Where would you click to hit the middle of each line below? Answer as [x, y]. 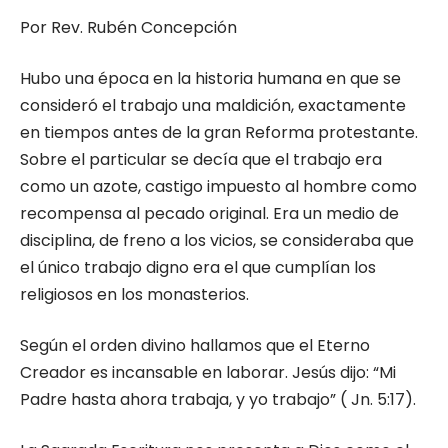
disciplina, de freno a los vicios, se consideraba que [217, 240]
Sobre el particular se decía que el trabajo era [201, 159]
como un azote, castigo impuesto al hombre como [218, 186]
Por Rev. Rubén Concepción [128, 27]
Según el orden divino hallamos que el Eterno [195, 345]
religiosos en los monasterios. [134, 294]
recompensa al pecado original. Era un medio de [209, 213]
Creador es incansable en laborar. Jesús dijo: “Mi [208, 372]
